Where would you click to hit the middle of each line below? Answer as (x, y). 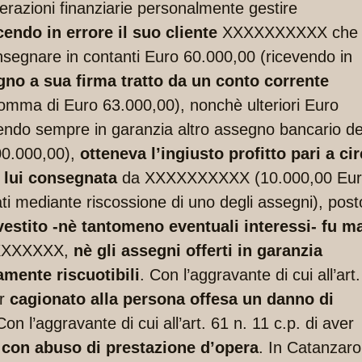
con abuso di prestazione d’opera (130, 348)
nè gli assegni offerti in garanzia (196, 251)
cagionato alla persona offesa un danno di (172, 299)
